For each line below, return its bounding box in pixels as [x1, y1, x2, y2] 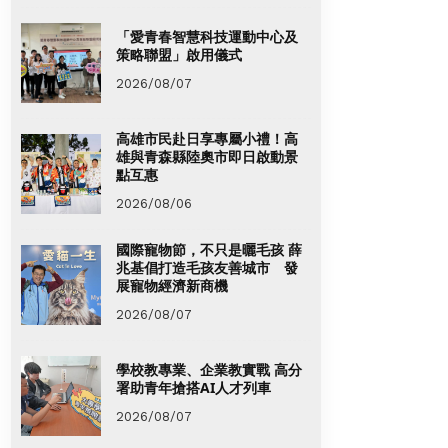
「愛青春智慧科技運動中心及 [116, 26, 298, 46]
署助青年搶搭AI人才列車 [116, 377, 271, 397]
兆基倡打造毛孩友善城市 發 [116, 257, 298, 277]
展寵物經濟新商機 [116, 275, 228, 295]
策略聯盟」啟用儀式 [116, 44, 242, 64]
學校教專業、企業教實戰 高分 [116, 359, 302, 379]
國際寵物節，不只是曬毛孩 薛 [116, 239, 302, 259]
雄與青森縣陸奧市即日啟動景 [116, 146, 298, 166]
